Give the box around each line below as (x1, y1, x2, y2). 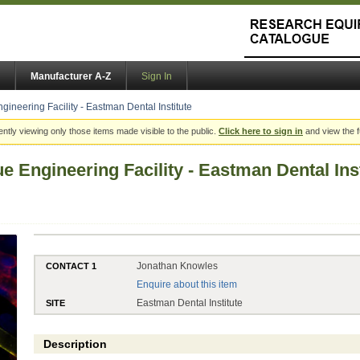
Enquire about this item (137, 278, 238, 290)
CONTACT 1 (46, 260, 97, 271)
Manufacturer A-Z (31, 71, 111, 83)
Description (43, 337, 107, 351)
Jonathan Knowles (137, 260, 219, 272)
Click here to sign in (219, 126, 303, 137)
